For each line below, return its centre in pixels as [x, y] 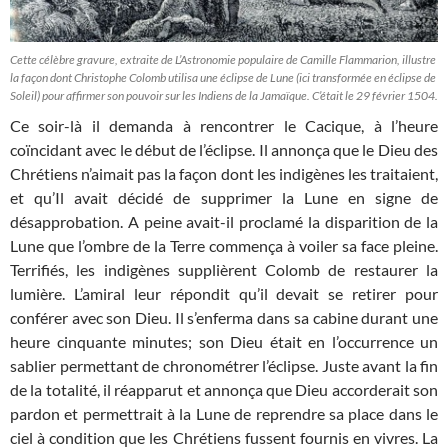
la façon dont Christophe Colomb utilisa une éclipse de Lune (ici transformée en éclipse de [223, 78]
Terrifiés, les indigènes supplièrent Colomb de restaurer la [224, 270]
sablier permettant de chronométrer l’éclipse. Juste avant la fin [224, 366]
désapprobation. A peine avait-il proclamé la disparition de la [224, 222]
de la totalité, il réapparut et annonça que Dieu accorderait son [224, 390]
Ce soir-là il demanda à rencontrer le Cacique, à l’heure [224, 126]
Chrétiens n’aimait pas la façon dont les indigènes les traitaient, [224, 174]
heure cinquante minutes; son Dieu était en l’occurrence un [224, 342]
